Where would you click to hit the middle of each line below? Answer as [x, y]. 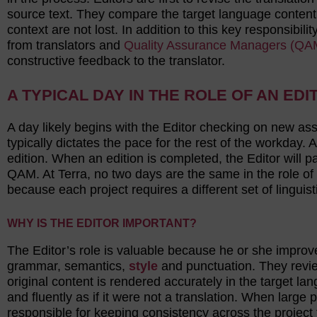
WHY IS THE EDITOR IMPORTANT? [102, 224]
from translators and [65, 45]
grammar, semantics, [68, 266]
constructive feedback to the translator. [116, 60]
